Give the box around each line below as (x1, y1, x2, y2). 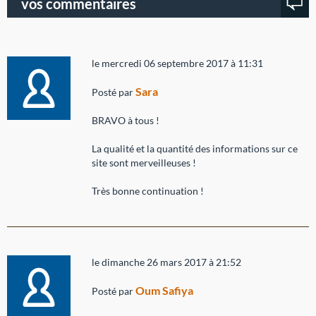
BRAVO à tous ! (92, 114, 159, 127)
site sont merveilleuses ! (92, 157, 196, 169)
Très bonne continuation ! (92, 185, 204, 197)
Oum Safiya (135, 284, 193, 298)
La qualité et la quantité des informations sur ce (92, 142, 298, 155)
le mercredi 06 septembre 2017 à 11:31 (92, 57, 263, 70)
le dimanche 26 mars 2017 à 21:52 (92, 256, 241, 269)
